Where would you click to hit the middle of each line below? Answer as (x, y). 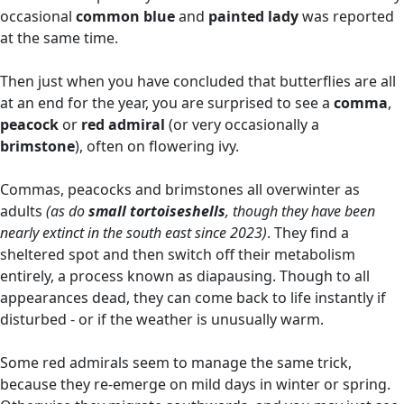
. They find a (308, 233)
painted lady (253, 16)
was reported (346, 16)
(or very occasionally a (242, 124)
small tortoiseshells (157, 211)
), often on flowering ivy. (157, 146)
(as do (67, 211)
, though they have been (300, 211)
